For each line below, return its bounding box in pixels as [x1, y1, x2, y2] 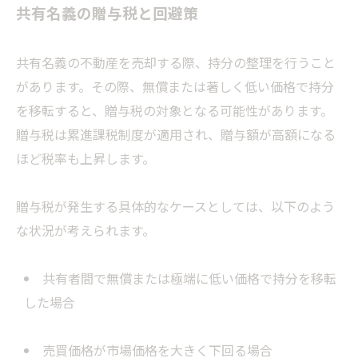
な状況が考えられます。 [16, 221, 155, 241]
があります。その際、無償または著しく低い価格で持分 [16, 77, 334, 97]
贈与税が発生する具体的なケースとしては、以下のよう [16, 197, 335, 217]
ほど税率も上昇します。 [16, 149, 155, 169]
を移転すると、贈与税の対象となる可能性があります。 [16, 101, 333, 121]
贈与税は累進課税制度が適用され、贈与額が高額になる [16, 125, 336, 145]
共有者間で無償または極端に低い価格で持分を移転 [42, 268, 336, 288]
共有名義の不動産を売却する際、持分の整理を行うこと [16, 53, 336, 73]
